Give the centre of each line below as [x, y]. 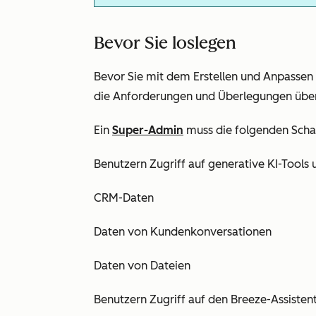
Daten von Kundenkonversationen [183, 232]
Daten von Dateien [142, 266]
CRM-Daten [124, 198]
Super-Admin [148, 130]
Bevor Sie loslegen [165, 43]
